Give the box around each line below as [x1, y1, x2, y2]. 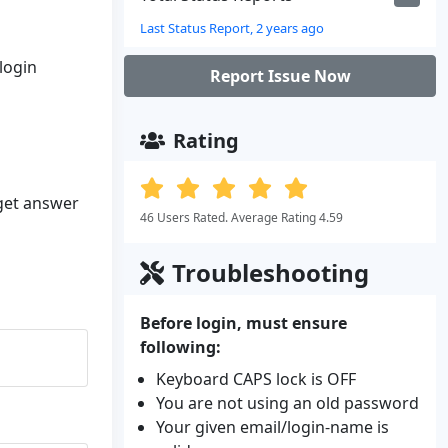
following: [140, 336, 221, 358]
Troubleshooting [172, 256, 369, 289]
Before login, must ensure [140, 312, 347, 334]
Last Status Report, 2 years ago [140, 19, 324, 37]
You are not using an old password [156, 392, 419, 414]
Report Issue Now [209, 65, 351, 87]
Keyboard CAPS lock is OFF [156, 368, 356, 390]
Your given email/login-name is [156, 416, 389, 438]
